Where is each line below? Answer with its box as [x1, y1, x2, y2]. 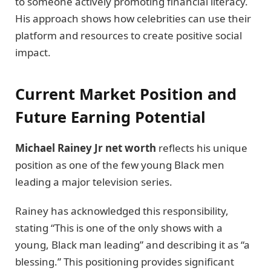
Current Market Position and [15, 83, 237, 104]
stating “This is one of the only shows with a [15, 221, 223, 235]
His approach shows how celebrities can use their [15, 11, 251, 26]
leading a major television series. [15, 174, 172, 189]
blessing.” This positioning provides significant [15, 255, 234, 269]
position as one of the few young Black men [15, 157, 224, 172]
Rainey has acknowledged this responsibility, [15, 204, 229, 218]
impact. [15, 45, 51, 60]
